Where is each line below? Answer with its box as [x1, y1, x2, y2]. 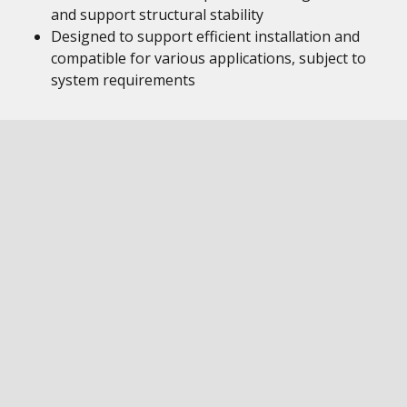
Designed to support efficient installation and [51, 26, 360, 46]
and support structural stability [51, 5, 263, 25]
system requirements [51, 70, 195, 90]
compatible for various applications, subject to [51, 48, 366, 68]
